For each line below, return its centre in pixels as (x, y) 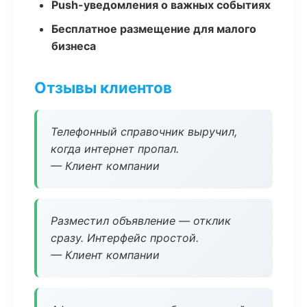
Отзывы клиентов (103, 87)
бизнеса (74, 46)
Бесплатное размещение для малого (154, 29)
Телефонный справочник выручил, (144, 132)
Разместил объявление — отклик (141, 221)
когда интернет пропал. (115, 149)
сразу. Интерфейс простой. (125, 238)
